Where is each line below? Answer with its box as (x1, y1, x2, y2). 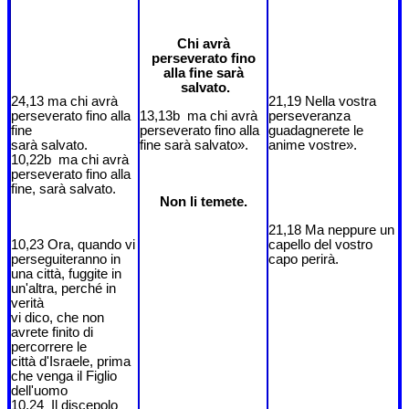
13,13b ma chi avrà (140, 108, 257, 123)
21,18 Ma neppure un (268, 222, 394, 237)
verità (11, 295, 44, 310)
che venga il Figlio (11, 368, 117, 383)
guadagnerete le (268, 122, 363, 138)
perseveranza (268, 108, 351, 123)
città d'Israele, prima (11, 353, 131, 369)
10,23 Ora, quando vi (11, 236, 135, 252)
